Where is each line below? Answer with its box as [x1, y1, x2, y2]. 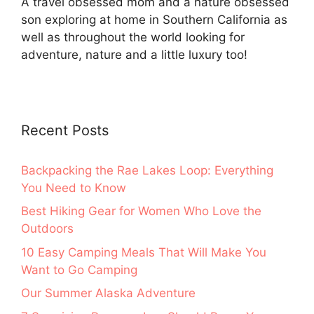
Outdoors [21, 221, 74, 235]
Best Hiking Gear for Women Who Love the [21, 204, 261, 218]
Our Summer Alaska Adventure [21, 286, 196, 300]
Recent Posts [21, 121, 109, 139]
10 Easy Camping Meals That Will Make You [21, 245, 266, 259]
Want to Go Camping [21, 262, 137, 277]
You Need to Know [21, 180, 126, 195]
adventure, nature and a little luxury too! [21, 47, 247, 62]
